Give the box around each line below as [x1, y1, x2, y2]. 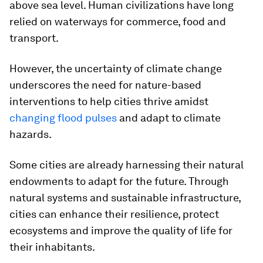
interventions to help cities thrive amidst [9, 95, 208, 107]
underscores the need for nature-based [9, 79, 201, 91]
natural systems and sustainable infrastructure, [9, 191, 241, 204]
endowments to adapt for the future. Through [9, 175, 229, 187]
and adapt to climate [119, 112, 221, 124]
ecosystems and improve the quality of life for [9, 224, 232, 237]
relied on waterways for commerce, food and [9, 15, 226, 28]
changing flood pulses [9, 112, 117, 124]
